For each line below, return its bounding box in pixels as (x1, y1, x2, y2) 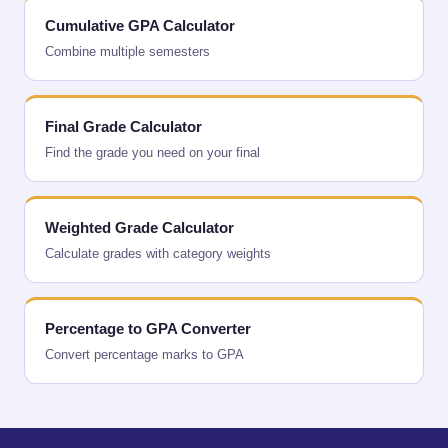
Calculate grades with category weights (45, 246, 271, 261)
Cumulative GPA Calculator (45, 17, 235, 34)
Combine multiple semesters (45, 44, 210, 59)
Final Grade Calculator (45, 118, 202, 135)
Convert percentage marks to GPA (45, 347, 244, 362)
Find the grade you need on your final (45, 145, 260, 160)
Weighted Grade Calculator (45, 219, 234, 236)
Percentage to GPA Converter (45, 320, 251, 337)
